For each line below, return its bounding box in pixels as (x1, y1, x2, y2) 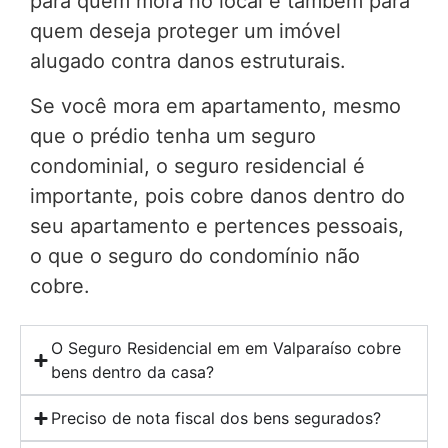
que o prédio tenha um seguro (30, 123, 316, 148)
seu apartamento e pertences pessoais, (30, 213, 404, 238)
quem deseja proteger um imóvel (30, 19, 341, 44)
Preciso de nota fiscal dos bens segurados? (51, 408, 381, 429)
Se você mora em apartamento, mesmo (30, 93, 401, 118)
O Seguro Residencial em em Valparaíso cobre (51, 338, 401, 359)
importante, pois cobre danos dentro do (30, 183, 405, 208)
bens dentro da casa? (51, 362, 214, 383)
